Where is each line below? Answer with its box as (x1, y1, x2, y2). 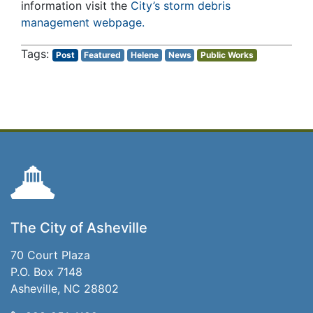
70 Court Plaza (10, 248, 90, 263)
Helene (130, 50, 159, 61)
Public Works (201, 50, 254, 61)
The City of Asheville (10, 219, 147, 237)
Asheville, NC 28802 (10, 282, 119, 296)
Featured (84, 50, 122, 61)
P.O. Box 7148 (10, 265, 82, 279)
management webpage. (21, 15, 145, 30)
